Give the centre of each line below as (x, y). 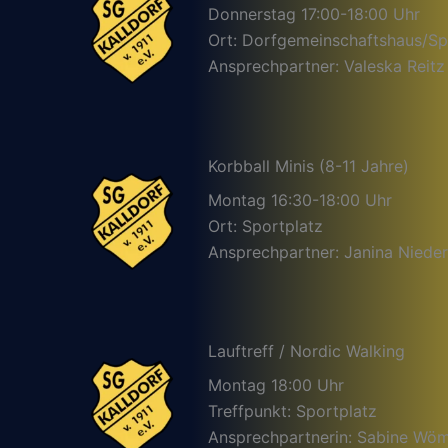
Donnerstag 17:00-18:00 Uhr (314, 13)
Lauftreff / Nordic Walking (306, 351)
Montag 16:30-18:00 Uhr (300, 199)
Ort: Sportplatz (265, 225)
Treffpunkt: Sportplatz (292, 411)
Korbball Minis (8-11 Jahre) (308, 165)
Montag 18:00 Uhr (276, 385)
